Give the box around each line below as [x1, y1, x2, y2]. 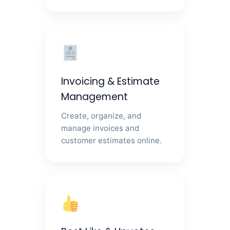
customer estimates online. [61, 136, 162, 146]
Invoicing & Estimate [61, 74, 160, 89]
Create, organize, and [61, 111, 142, 121]
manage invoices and [61, 123, 140, 133]
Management [61, 90, 128, 104]
